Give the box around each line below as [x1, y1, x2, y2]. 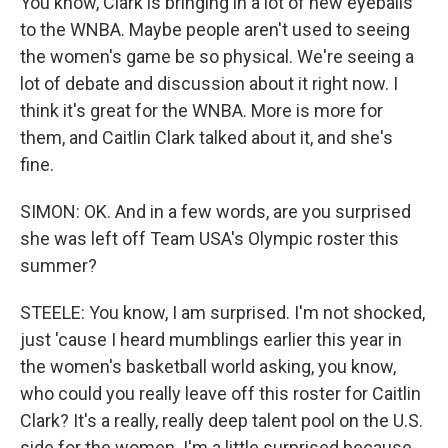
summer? [20, 255, 97, 276]
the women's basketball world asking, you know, [20, 356, 396, 377]
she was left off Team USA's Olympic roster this [20, 228, 399, 249]
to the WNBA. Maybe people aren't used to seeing [20, 19, 410, 40]
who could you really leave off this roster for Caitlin [20, 383, 421, 404]
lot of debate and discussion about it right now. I [20, 73, 398, 94]
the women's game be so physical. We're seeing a [20, 46, 414, 67]
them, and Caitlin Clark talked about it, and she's [20, 127, 393, 148]
